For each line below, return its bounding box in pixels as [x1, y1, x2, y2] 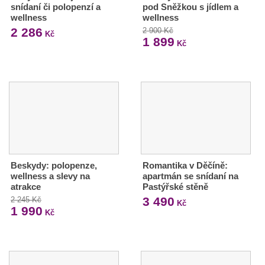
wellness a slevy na [11, 170, 90, 181]
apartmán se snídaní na [142, 170, 238, 181]
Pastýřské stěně [142, 181, 208, 192]
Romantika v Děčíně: [142, 160, 228, 170]
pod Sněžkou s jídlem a [142, 1, 238, 12]
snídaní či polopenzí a [11, 1, 101, 12]
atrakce [11, 181, 41, 192]
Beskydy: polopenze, [11, 160, 97, 170]
